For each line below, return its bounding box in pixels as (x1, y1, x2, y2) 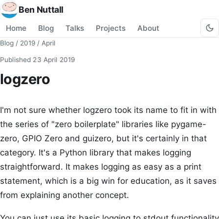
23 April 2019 (33, 56, 75, 64)
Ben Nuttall (19, 4, 64, 15)
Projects (96, 23, 126, 33)
